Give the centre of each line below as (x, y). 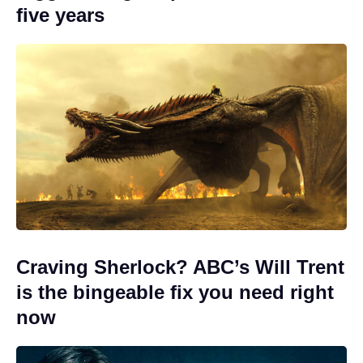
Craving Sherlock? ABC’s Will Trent (180, 267)
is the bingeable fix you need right (175, 292)
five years (60, 15)
